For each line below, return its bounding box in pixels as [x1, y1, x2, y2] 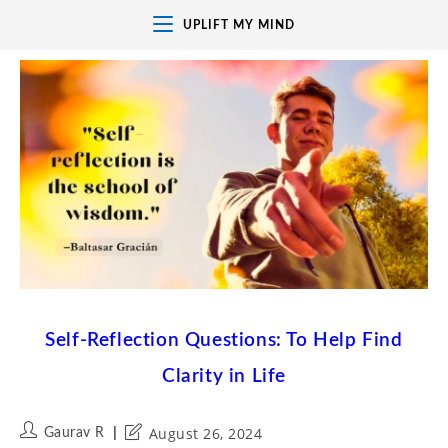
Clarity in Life [162, 367, 286, 387]
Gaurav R [43, 426, 105, 441]
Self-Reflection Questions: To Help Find [45, 331, 403, 351]
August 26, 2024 [148, 424, 262, 444]
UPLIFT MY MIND [183, 19, 295, 31]
